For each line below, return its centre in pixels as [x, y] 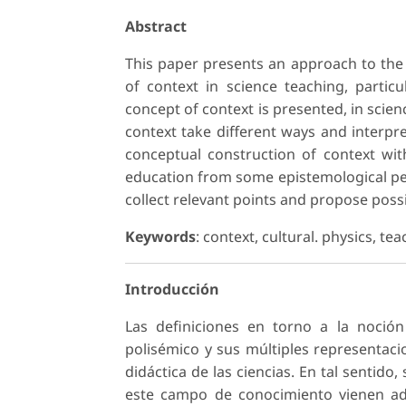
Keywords [160, 236]
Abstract [156, 26]
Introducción [172, 289]
